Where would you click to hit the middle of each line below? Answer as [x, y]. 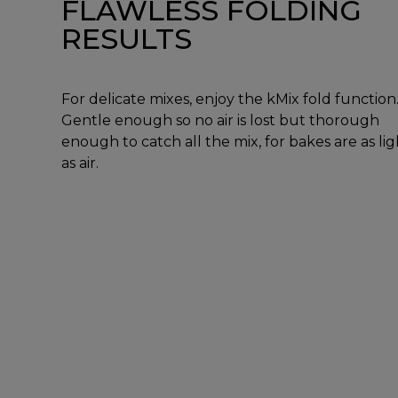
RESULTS [126, 39]
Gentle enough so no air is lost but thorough [220, 121]
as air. [80, 163]
